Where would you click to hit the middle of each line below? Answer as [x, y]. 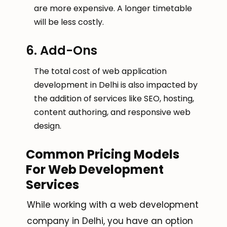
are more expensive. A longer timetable [113, 9]
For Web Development [95, 170]
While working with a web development [113, 205]
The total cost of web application [100, 71]
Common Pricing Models [103, 155]
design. [48, 126]
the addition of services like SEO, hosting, [114, 99]
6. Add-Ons [62, 51]
